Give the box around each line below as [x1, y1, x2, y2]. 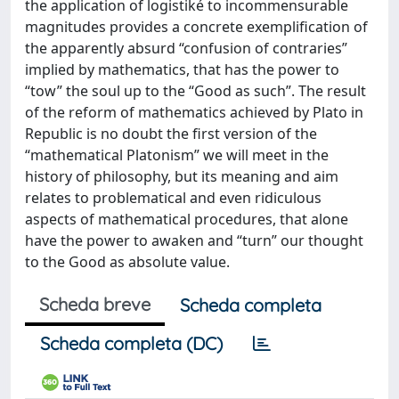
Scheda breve [39, 292, 151, 315]
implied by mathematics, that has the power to [25, 59, 339, 79]
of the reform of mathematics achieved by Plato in [25, 102, 363, 122]
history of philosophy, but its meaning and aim [25, 166, 338, 186]
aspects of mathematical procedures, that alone [25, 208, 348, 229]
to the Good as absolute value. [25, 251, 230, 272]
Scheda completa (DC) [40, 331, 223, 354]
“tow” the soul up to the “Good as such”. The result [25, 80, 366, 101]
